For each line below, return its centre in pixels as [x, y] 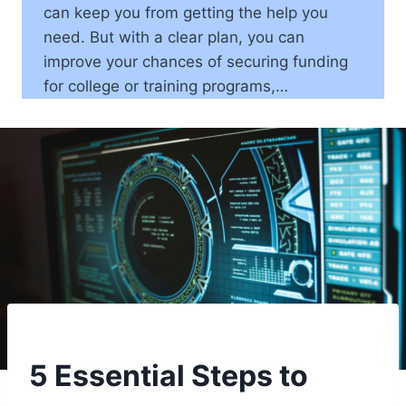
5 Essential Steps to [169, 375]
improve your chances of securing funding [196, 61]
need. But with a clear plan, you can [174, 37]
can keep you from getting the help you [186, 12]
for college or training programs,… [166, 86]
